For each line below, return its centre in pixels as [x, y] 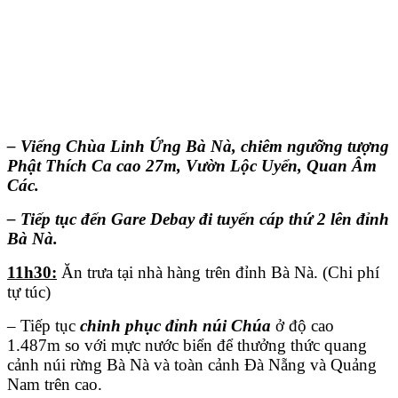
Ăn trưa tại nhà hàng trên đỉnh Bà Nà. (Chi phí [218, 273]
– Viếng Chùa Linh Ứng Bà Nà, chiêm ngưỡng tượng [198, 147]
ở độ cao [302, 326]
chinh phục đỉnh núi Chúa [175, 326]
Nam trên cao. [55, 385]
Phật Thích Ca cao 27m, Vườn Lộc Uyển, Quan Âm [192, 166]
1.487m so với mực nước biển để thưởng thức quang [187, 346]
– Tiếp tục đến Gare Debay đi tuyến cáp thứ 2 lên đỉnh [198, 219]
